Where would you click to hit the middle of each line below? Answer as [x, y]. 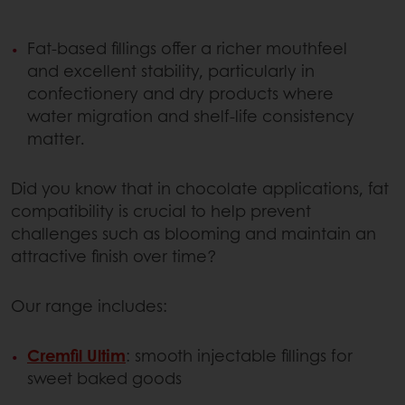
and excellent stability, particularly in [171, 71]
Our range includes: [89, 306]
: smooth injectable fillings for [239, 356]
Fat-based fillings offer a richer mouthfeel [187, 48]
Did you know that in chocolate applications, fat [200, 188]
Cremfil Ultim [76, 356]
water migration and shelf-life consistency [191, 116]
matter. [56, 139]
